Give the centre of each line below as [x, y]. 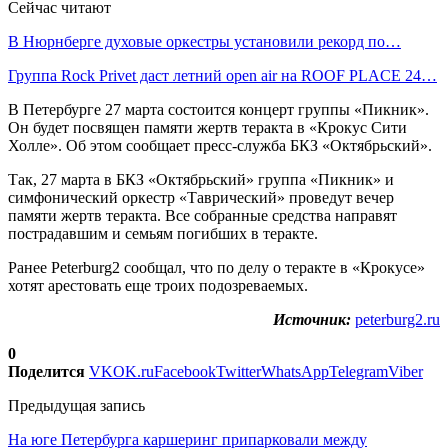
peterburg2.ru [397, 319]
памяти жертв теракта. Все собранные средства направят [202, 215]
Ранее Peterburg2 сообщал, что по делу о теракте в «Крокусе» [216, 267]
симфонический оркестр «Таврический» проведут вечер [201, 197]
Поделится [46, 371]
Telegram [358, 371]
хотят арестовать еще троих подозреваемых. [160, 285]
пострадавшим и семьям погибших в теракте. [163, 233]
